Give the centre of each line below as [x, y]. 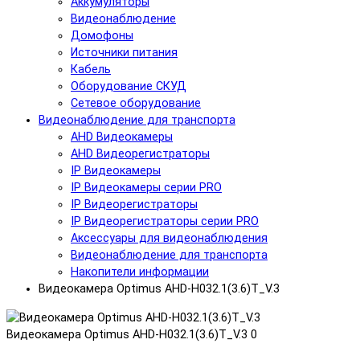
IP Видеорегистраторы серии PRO [165, 222]
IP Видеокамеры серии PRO [146, 188]
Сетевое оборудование [136, 104]
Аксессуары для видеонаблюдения [169, 239]
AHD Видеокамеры [122, 137]
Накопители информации [140, 272]
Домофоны [102, 36]
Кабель [91, 70]
